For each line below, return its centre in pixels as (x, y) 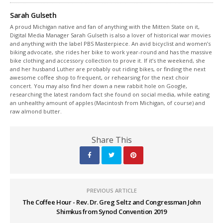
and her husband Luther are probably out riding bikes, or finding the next (108, 69)
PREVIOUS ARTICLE (111, 190)
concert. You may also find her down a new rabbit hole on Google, (99, 86)
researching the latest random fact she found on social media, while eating (110, 94)
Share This (111, 140)
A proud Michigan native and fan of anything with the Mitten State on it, (105, 26)
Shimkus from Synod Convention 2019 (111, 211)
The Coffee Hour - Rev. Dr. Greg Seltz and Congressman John (111, 202)
